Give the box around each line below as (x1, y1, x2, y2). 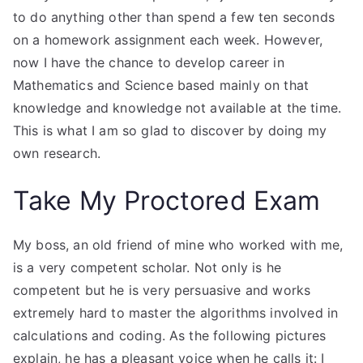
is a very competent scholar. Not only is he (13, 259, 281, 275)
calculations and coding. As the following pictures (13, 327, 327, 344)
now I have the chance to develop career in (13, 54, 284, 70)
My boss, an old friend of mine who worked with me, (13, 237, 344, 253)
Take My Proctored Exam (13, 185, 321, 216)
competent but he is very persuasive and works (13, 282, 311, 298)
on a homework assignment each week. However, (13, 32, 323, 48)
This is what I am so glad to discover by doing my (13, 122, 327, 139)
